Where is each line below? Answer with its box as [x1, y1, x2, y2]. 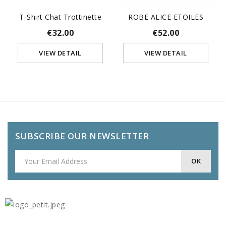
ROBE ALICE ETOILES [128, 12, 203, 22]
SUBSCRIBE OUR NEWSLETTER [15, 130, 149, 142]
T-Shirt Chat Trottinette [19, 12, 101, 22]
